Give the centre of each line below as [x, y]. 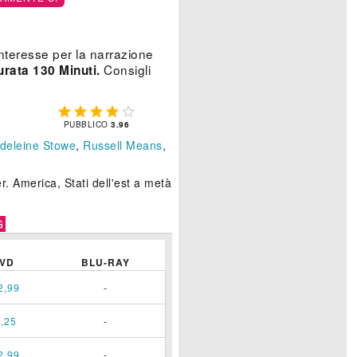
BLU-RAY [105, 263]
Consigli [125, 70]
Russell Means [123, 145]
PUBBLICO [87, 125]
